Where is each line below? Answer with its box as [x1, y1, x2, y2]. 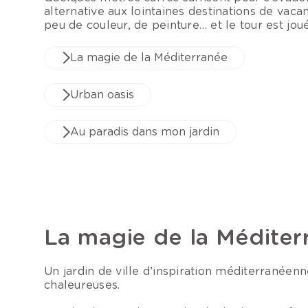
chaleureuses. [44, 278, 120, 292]
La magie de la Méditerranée [69, 51, 228, 65]
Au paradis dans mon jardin [69, 125, 219, 139]
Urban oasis [69, 88, 134, 102]
